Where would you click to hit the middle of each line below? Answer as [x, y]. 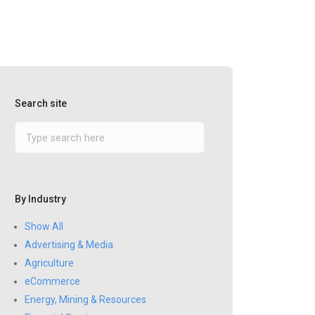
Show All [44, 227]
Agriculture [49, 263]
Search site [41, 104]
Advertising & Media [69, 245]
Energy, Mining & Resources [85, 300]
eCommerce [52, 282]
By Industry [40, 199]
